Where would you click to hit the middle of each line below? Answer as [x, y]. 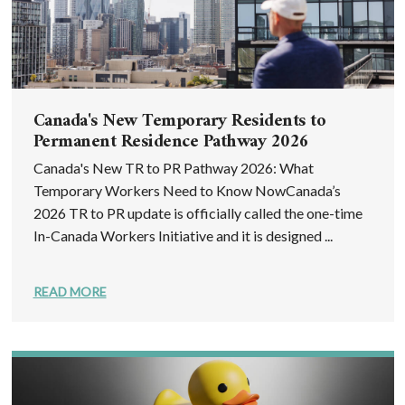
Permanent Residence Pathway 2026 [171, 142]
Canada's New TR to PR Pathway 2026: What [173, 167]
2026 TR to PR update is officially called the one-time [198, 212]
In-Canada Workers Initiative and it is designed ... [183, 235]
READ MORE [70, 291]
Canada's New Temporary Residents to [179, 121]
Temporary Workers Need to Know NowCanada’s [187, 190]
